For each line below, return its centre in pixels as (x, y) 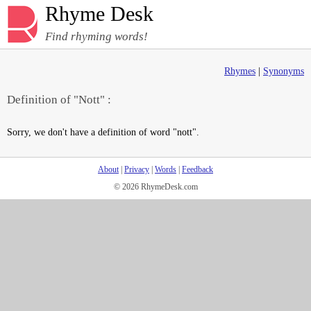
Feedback (197, 169)
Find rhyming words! (96, 36)
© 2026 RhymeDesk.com (155, 187)
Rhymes (240, 71)
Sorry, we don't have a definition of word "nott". (103, 132)
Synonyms (284, 71)
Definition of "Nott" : (59, 100)
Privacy (137, 169)
